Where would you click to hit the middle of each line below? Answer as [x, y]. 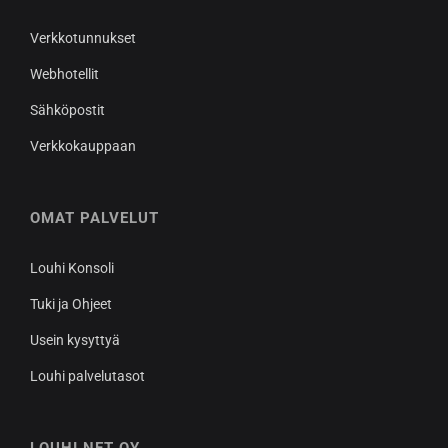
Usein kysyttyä [75, 340]
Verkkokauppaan [83, 146]
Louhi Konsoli [72, 268]
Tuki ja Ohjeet [71, 304]
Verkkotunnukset [83, 38]
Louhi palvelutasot [87, 376]
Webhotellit [64, 74]
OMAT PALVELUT [94, 218]
